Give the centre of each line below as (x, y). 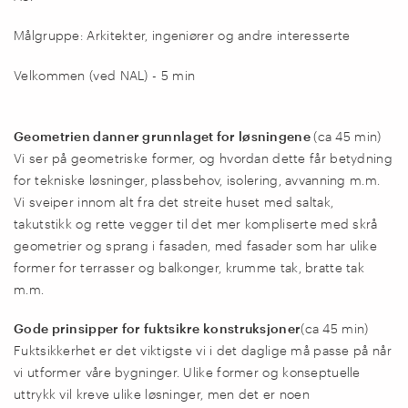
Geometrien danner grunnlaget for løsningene (164, 136)
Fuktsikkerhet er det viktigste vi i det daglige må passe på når (203, 350)
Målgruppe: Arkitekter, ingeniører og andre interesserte (182, 36)
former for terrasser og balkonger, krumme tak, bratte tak (189, 267)
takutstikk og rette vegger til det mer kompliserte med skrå (196, 223)
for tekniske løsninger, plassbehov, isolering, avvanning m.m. (197, 179)
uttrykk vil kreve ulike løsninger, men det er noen (162, 394)
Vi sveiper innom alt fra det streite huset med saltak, (174, 201)
